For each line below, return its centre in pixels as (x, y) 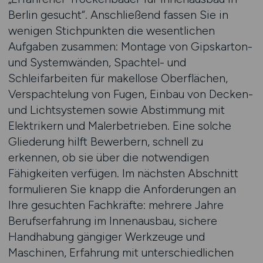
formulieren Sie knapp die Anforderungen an (122, 189)
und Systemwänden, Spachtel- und (97, 62)
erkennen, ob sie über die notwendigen (108, 157)
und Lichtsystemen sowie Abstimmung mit (116, 110)
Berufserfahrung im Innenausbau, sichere (112, 221)
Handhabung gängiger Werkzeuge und (106, 237)
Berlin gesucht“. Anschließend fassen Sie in (118, 15)
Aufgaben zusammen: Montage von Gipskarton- (130, 46)
